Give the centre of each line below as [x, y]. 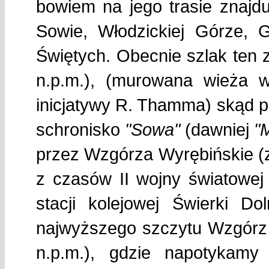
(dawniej [217, 129]
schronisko [80, 129]
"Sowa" [153, 129]
